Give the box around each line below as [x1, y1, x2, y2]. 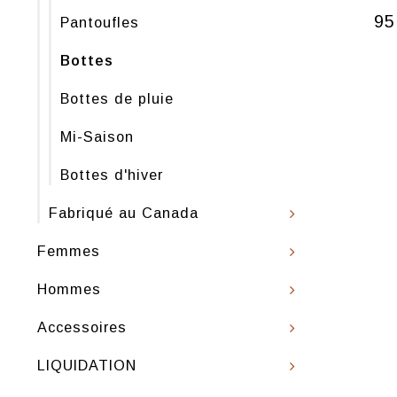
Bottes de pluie [60, 90, 174, 106]
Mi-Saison [60, 128, 134, 144]
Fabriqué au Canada [49, 205, 198, 221]
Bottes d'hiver [60, 167, 163, 183]
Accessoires [37, 319, 127, 335]
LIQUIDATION [37, 357, 136, 373]
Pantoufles [60, 14, 139, 30]
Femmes [37, 243, 100, 259]
